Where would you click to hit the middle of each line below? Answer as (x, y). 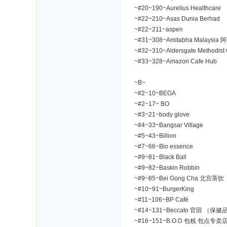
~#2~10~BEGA (155, 93)
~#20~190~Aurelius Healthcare (178, 8)
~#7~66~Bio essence (164, 146)
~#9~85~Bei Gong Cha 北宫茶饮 (179, 178)
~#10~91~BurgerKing (164, 189)
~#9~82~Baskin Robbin (167, 168)
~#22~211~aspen (159, 29)
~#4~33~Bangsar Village (169, 125)
